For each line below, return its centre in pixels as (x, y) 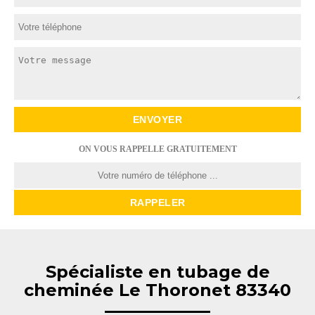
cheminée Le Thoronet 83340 (157, 290)
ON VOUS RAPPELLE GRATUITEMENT (157, 149)
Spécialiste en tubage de (157, 272)
